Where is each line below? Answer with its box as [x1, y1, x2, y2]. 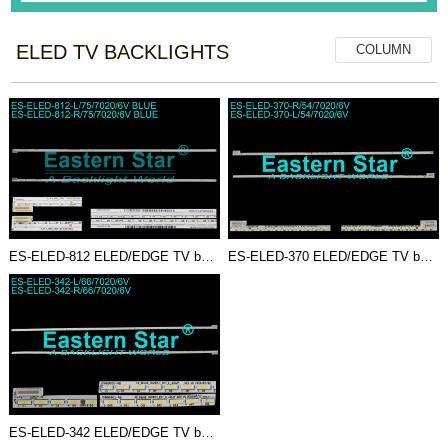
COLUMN [355, 41, 411, 57]
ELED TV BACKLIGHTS [16, 40, 230, 63]
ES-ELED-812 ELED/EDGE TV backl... [200, 248, 214, 264]
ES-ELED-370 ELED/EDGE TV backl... [420, 248, 434, 264]
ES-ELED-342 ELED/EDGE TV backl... [200, 424, 214, 440]
